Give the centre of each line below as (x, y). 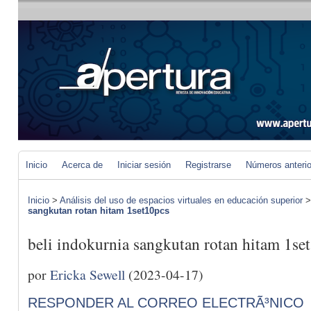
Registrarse (208, 165)
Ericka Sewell (87, 274)
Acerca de (82, 165)
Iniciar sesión (144, 165)
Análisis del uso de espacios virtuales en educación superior (181, 200)
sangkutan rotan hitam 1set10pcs (99, 211)
